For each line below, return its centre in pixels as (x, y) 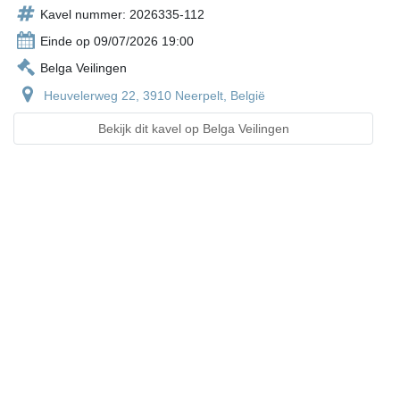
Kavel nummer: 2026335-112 (122, 15)
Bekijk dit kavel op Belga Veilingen (193, 129)
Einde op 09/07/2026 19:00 (117, 42)
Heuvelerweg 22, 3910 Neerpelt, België (154, 96)
